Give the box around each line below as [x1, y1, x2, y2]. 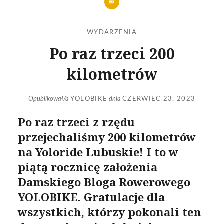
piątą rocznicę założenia [17, 159, 157, 175]
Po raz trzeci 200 [49, 43, 175, 64]
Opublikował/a [28, 96, 70, 103]
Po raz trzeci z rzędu [17, 114, 135, 130]
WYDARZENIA [87, 29, 137, 36]
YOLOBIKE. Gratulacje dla [17, 189, 165, 205]
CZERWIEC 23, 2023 [122, 96, 196, 103]
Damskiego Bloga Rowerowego [17, 174, 190, 190]
